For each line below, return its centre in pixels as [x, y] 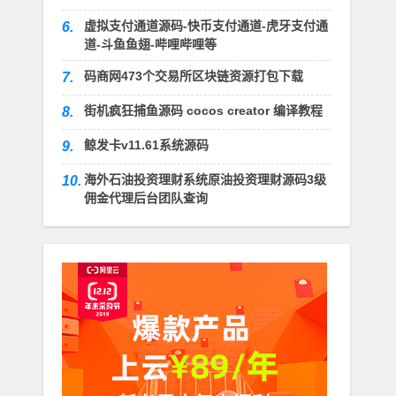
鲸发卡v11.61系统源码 [146, 145]
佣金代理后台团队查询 [145, 198]
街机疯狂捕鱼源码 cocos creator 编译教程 [203, 111]
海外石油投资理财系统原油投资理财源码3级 [205, 180]
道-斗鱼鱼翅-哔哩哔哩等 [150, 45]
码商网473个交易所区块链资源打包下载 [193, 76]
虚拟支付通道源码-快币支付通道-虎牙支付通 [206, 26]
